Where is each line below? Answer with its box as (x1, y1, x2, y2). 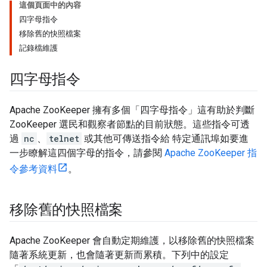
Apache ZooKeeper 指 (164, 147, 257, 159)
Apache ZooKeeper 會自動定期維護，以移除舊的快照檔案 (10, 235, 254, 246)
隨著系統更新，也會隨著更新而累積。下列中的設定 (10, 249, 229, 260)
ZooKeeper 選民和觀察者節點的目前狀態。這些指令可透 (10, 119, 250, 130)
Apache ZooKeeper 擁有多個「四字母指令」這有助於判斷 (10, 104, 254, 116)
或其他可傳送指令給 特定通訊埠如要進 (82, 133, 249, 144)
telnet (49, 133, 79, 144)
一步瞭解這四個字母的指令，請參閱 (10, 147, 164, 159)
